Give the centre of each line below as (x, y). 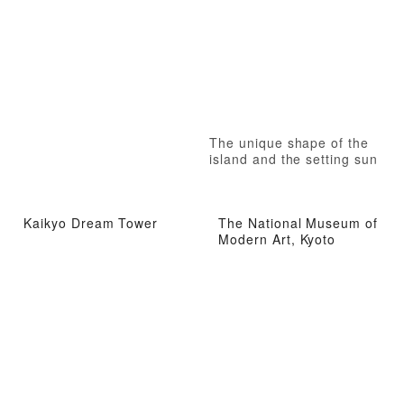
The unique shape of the (289, 143)
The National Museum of (298, 222)
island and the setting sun (294, 159)
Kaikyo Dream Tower (91, 222)
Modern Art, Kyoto (277, 239)
